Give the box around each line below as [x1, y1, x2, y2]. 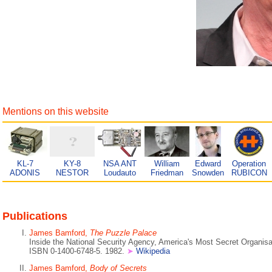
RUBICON [231, 168, 267, 177]
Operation [232, 159, 266, 168]
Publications [2, 210, 67, 222]
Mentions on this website [2, 106, 109, 117]
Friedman [151, 168, 183, 177]
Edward [195, 159, 221, 168]
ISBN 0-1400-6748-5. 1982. [29, 246, 127, 256]
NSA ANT [103, 159, 137, 168]
